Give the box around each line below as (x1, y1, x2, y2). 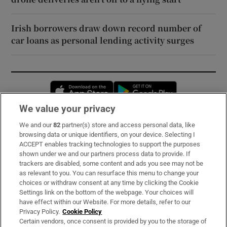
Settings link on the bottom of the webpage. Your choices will (19, 188, 194, 196)
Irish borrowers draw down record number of (11, 22, 202, 34)
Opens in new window (113, 82, 186, 90)
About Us (11, 164, 45, 173)
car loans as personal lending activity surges (11, 34, 195, 46)
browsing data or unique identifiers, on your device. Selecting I (19, 131, 196, 138)
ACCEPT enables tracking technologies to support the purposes (19, 140, 201, 148)
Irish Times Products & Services (11, 183, 128, 192)
